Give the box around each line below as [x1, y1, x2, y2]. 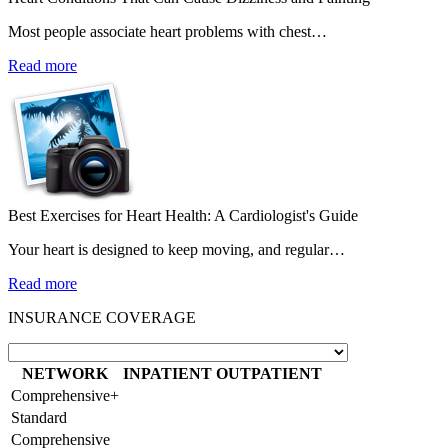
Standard [11, 409, 67, 426]
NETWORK [22, 365, 108, 382]
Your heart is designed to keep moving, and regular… [8, 241, 345, 258]
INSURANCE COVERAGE [8, 309, 196, 326]
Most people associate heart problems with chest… [8, 23, 327, 40]
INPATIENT [123, 365, 212, 382]
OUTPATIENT [216, 365, 322, 382]
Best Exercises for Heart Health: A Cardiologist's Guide [8, 207, 358, 224]
